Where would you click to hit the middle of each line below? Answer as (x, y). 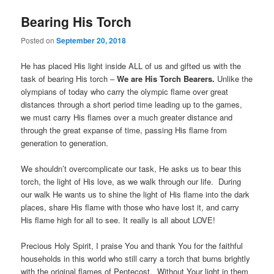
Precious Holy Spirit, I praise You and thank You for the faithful (132, 245)
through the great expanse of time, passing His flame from (124, 130)
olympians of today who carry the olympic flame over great (125, 91)
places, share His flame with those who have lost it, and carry (130, 207)
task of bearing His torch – (69, 78)
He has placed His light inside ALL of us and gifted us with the (131, 65)
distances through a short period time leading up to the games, (132, 104)
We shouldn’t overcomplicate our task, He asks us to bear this (131, 168)
